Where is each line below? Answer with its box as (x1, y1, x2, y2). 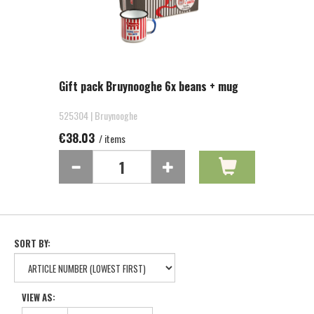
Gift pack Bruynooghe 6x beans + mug (59, 78, 238, 95)
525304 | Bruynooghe (59, 108, 137, 123)
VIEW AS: (22, 290, 55, 304)
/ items (97, 131, 125, 146)
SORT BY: (14, 236, 50, 250)
